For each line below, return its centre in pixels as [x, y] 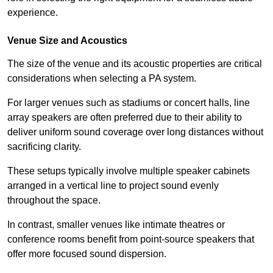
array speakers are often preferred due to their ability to [125, 118]
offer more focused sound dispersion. [87, 254]
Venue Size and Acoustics [67, 41]
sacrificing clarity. [44, 147]
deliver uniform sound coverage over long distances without [135, 132]
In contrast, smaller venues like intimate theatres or [116, 225]
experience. [33, 13]
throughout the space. [54, 200]
